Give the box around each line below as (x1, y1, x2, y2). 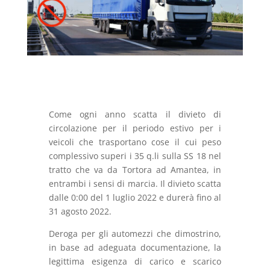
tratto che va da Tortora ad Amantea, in (48, 164, 222, 176)
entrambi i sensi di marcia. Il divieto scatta (48, 178, 222, 190)
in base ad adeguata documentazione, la (48, 242, 222, 254)
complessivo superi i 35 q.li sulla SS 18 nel (48, 150, 222, 162)
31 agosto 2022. (48, 206, 111, 218)
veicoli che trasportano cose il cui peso (48, 136, 222, 148)
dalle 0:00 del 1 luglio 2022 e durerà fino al (48, 192, 222, 204)
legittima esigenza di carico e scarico (48, 256, 222, 268)
